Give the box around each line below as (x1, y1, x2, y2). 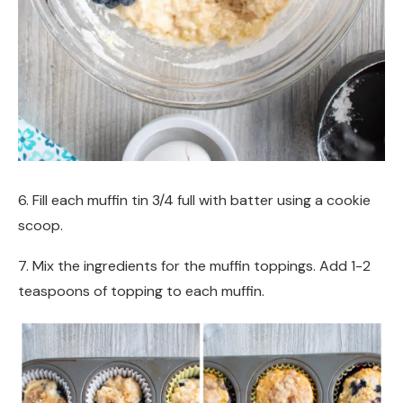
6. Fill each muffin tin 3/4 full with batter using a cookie (18, 191, 371, 210)
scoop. (18, 216, 63, 236)
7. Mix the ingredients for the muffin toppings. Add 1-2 (18, 256, 371, 276)
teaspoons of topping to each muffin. (18, 282, 264, 301)
